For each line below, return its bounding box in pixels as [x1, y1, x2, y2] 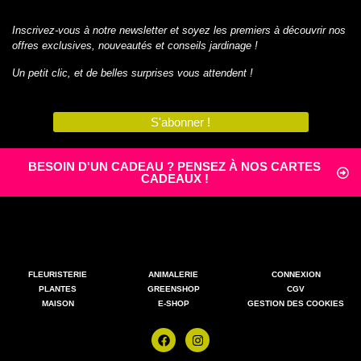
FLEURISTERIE [28, 270, 88, 280]
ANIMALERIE [148, 270, 199, 280]
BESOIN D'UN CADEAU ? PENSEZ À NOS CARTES [28, 160, 321, 174]
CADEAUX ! [140, 172, 209, 186]
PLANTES [39, 284, 77, 294]
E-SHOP [157, 299, 189, 309]
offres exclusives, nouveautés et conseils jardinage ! [12, 39, 258, 52]
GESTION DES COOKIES [247, 299, 345, 309]
